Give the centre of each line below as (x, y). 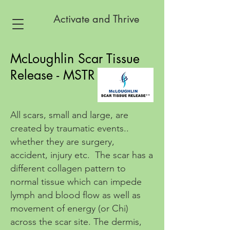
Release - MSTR (53, 75)
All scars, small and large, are (69, 115)
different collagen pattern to (68, 168)
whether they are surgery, (62, 142)
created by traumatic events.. (70, 128)
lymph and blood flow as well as (75, 195)
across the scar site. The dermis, (76, 222)
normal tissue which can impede (76, 182)
